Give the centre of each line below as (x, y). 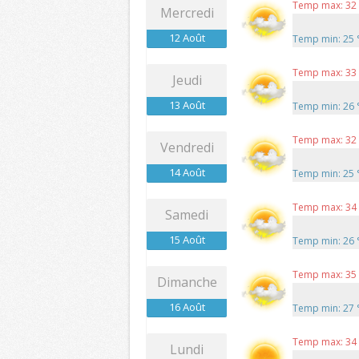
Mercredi (187, 13)
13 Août (187, 105)
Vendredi (187, 148)
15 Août (187, 240)
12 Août (187, 38)
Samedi (187, 215)
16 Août (187, 307)
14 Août (187, 173)
